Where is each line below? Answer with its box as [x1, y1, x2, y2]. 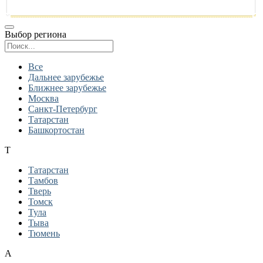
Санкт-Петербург [28, 104, 97, 114]
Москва [28, 93, 59, 103]
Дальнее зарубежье [28, 72, 104, 82]
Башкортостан [28, 125, 85, 135]
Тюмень [28, 228, 60, 238]
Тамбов [28, 176, 58, 186]
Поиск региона [113, 39, 173, 49]
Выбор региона [5, 29, 66, 39]
